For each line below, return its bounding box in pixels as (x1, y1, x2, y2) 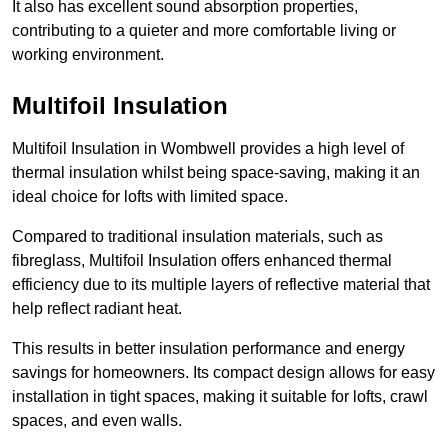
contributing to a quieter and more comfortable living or (12, 22, 396, 40)
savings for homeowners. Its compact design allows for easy (12, 364, 435, 382)
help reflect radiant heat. (12, 300, 182, 318)
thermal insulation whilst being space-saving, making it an (12, 164, 420, 182)
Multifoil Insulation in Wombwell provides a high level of (12, 140, 404, 158)
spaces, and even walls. (12, 412, 182, 430)
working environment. (12, 46, 164, 64)
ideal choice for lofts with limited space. (12, 188, 288, 206)
